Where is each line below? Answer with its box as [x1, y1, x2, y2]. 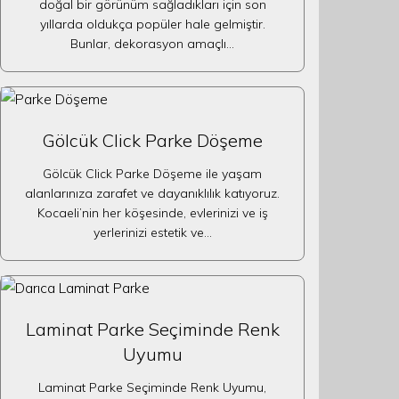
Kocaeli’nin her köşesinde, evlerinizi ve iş [37, 205, 268, 221]
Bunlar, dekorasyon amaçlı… [70, 36, 234, 52]
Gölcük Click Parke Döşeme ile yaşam [43, 166, 262, 182]
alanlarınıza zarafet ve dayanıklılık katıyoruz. [25, 185, 280, 201]
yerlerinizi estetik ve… [93, 224, 212, 240]
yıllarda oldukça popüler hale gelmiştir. [39, 16, 265, 32]
